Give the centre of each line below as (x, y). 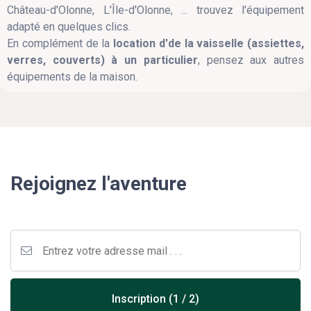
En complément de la (60, 43)
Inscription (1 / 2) (155, 299)
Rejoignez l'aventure (99, 184)
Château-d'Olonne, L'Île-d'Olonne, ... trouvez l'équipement (155, 10)
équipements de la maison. (72, 77)
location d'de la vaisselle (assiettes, (209, 43)
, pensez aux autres (251, 60)
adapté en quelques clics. (69, 27)
